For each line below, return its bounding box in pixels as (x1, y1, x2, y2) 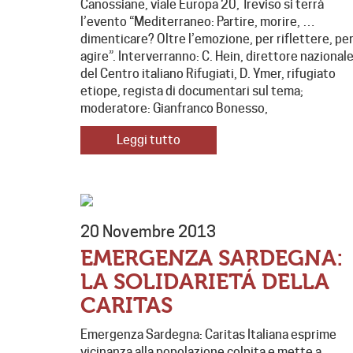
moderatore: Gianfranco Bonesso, (80, 101, 268, 117)
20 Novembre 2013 (80, 222, 216, 242)
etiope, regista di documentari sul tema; (80, 84, 303, 99)
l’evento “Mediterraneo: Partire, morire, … (80, 14, 315, 30)
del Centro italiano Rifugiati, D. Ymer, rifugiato (80, 66, 336, 82)
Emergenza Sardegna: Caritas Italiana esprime (80, 327, 336, 343)
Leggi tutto (117, 132, 180, 148)
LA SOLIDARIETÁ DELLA (80, 269, 329, 295)
